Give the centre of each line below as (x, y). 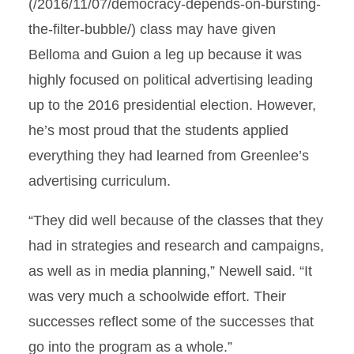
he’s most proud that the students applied (158, 130)
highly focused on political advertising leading (171, 80)
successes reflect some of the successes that (171, 322)
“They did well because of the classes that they (176, 220)
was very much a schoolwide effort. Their (157, 296)
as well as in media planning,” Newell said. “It (170, 271)
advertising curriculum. (100, 181)
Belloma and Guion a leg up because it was (165, 55)
